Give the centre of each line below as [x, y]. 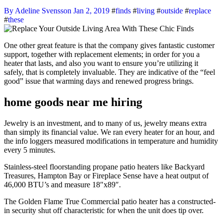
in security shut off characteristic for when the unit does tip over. [104, 210]
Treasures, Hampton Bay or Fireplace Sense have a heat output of [106, 175]
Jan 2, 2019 [91, 10]
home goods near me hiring [73, 102]
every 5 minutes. [30, 150]
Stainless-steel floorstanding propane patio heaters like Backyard [104, 166]
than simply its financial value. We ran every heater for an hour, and [109, 132]
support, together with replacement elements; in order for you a [102, 54]
